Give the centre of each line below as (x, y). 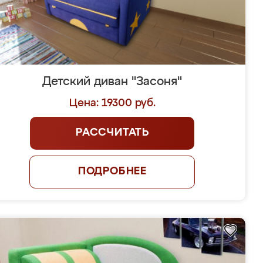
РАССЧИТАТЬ (112, 133)
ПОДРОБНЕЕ (112, 171)
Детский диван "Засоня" (112, 82)
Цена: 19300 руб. (112, 103)
